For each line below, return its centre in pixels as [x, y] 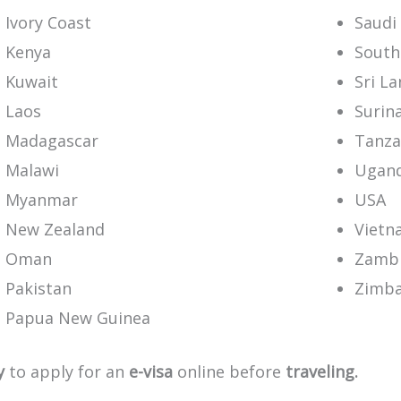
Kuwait [31, 81]
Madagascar [51, 141]
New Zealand [55, 229]
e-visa [151, 371]
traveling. [322, 371]
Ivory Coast [48, 22]
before [255, 371]
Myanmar [41, 200]
